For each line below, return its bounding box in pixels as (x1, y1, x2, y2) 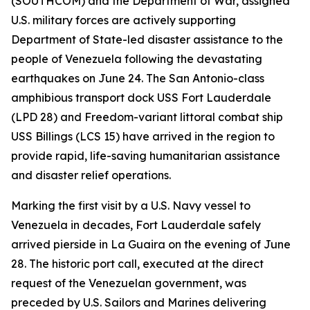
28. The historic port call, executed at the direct (11, 257, 264, 271)
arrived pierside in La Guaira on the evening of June (11, 237, 291, 251)
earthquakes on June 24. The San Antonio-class (11, 71, 264, 85)
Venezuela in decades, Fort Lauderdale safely (11, 218, 261, 232)
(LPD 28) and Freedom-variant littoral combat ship (11, 110, 283, 124)
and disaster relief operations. (11, 168, 171, 182)
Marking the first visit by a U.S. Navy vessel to (11, 199, 250, 212)
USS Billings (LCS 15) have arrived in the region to (11, 129, 275, 143)
